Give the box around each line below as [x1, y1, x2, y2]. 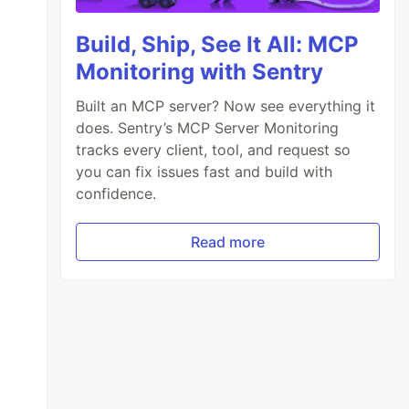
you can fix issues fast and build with [76, 163, 333, 182]
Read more [191, 233, 266, 252]
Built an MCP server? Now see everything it [76, 97, 376, 116]
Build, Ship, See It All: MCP [76, 31, 360, 58]
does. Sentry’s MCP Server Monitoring [76, 119, 340, 138]
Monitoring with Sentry [76, 58, 324, 86]
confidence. [76, 184, 157, 204]
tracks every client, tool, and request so [76, 141, 351, 160]
